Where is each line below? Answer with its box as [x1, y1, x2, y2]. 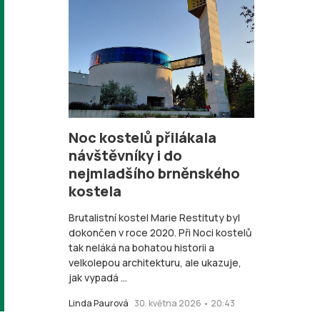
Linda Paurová [69, 297, 129, 309]
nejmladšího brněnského [69, 164, 240, 183]
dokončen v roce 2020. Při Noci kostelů [69, 226, 251, 239]
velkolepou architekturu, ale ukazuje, [69, 256, 241, 269]
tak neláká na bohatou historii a [69, 241, 214, 254]
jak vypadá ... [69, 271, 127, 284]
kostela [69, 181, 121, 201]
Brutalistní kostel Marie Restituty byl [69, 211, 240, 224]
